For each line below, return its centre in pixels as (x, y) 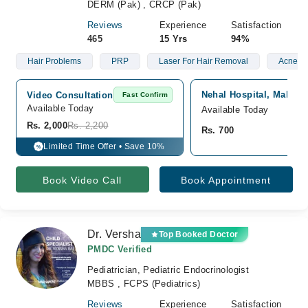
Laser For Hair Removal (203, 61)
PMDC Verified (120, 249)
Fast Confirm (145, 95)
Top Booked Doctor (198, 234)
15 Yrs (173, 39)
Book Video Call (82, 180)
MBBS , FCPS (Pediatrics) (144, 284)
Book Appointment (226, 180)
